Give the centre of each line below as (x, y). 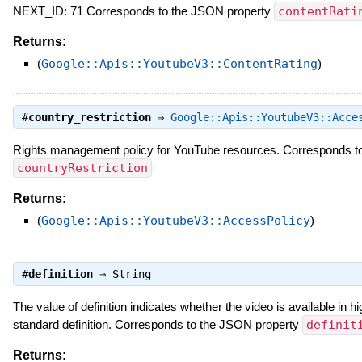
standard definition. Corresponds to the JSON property (157, 324)
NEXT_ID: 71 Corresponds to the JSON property (143, 11)
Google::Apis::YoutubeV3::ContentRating (179, 63)
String (131, 274)
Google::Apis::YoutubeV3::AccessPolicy (175, 220)
